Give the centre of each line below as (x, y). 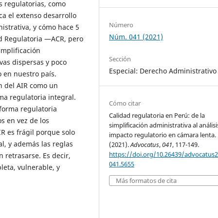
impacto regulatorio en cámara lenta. (163, 135)
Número (121, 25)
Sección (120, 59)
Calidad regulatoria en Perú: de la (157, 116)
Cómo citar (125, 103)
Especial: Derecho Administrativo (163, 71)
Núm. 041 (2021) (136, 37)
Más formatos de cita (146, 181)
